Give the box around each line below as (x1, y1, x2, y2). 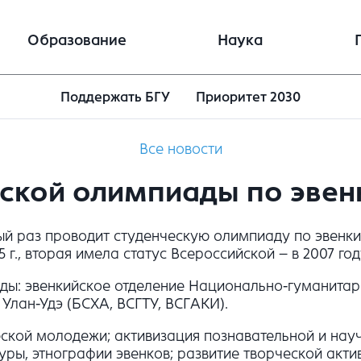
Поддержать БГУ (60, 90, 170, 105)
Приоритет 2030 (196, 90, 301, 105)
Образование (27, 32, 127, 48)
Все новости (139, 141, 222, 158)
